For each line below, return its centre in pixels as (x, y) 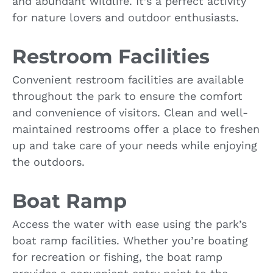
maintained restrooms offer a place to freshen (136, 129)
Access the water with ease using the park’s (129, 224)
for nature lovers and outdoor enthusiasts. (126, 17)
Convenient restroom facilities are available (128, 79)
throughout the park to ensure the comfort (127, 96)
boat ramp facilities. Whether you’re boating (130, 240)
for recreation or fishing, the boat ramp (117, 257)
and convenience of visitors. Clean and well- (130, 112)
